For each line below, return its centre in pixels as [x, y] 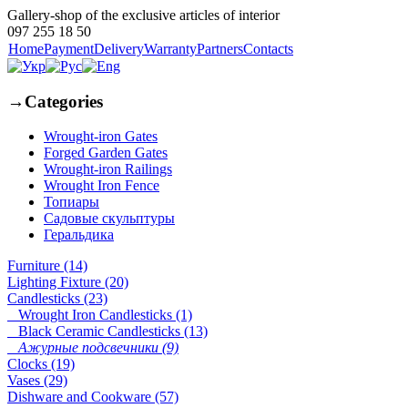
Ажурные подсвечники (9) [93, 348]
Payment [69, 49]
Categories [64, 101]
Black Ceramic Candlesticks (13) [107, 331]
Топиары [71, 202]
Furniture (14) [47, 266]
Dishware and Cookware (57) [93, 397]
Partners [220, 49]
